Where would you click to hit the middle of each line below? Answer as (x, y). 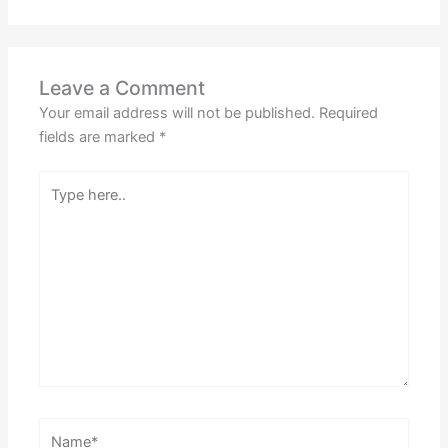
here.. (57, 205)
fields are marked (99, 136)
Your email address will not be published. (177, 112)
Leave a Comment (122, 87)
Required (349, 112)
